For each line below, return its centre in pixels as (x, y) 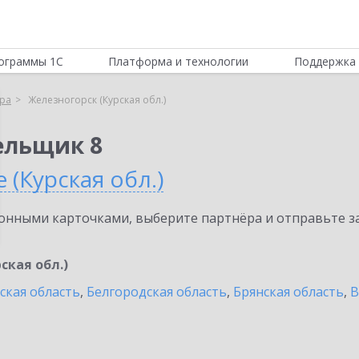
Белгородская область (157, 292)
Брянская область (288, 292)
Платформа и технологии (179, 61)
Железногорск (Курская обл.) (97, 100)
